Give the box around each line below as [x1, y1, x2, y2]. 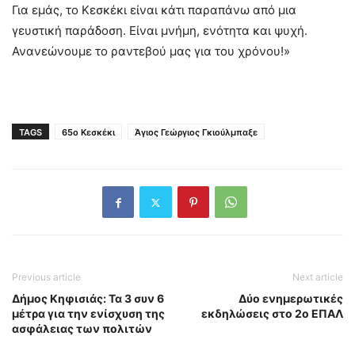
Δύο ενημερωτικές [239, 292, 343, 306]
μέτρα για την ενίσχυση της [12, 307, 165, 321]
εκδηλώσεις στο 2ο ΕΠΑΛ [201, 307, 343, 321]
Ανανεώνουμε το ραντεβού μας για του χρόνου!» [12, 44, 290, 59]
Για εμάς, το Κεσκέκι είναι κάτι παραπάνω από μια [12, 2, 296, 18]
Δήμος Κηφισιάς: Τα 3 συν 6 [12, 292, 164, 306]
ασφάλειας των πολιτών [12, 322, 152, 336]
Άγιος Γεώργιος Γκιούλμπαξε [135, 127, 258, 139]
